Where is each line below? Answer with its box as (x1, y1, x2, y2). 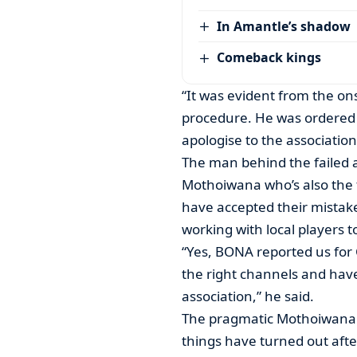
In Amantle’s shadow (217, 17, 351, 35)
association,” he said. (181, 286, 314, 305)
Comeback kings (217, 49, 322, 67)
